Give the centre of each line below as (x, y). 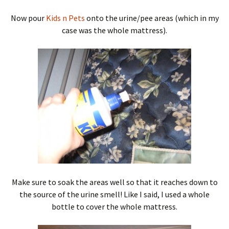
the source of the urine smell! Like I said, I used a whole (114, 194)
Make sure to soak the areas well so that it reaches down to (114, 182)
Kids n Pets (65, 18)
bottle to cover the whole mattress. (114, 206)
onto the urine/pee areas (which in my (152, 18)
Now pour (28, 18)
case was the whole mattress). (114, 30)
